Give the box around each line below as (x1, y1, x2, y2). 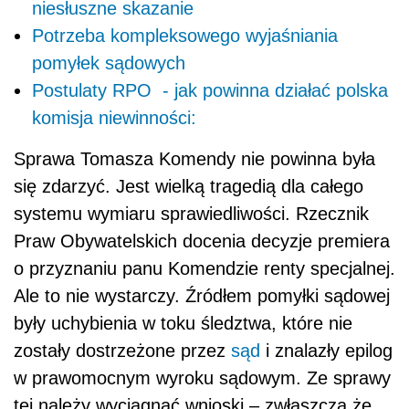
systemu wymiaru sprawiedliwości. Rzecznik (14, 203, 369, 224)
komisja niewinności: (32, 107, 196, 128)
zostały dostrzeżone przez (14, 340, 231, 361)
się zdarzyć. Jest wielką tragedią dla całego (14, 175, 363, 196)
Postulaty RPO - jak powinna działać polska (32, 79, 388, 100)
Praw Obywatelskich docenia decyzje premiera (14, 230, 390, 251)
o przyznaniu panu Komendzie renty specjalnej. (14, 257, 395, 278)
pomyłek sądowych (32, 52, 185, 73)
